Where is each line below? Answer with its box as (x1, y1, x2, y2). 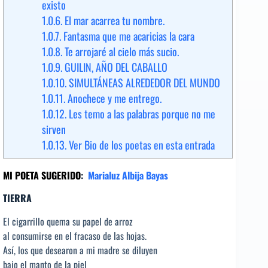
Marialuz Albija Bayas (88, 167, 168, 182)
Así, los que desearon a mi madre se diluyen (3, 243, 157, 258)
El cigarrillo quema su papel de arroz (3, 214, 133, 229)
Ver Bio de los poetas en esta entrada (66, 136, 215, 153)
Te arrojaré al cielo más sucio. (62, 43, 179, 59)
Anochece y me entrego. (65, 90, 162, 106)
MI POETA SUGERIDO (3, 167, 81, 182)
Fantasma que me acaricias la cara (61, 28, 194, 44)
